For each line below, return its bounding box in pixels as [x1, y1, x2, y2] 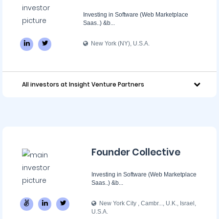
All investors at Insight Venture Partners [22, 80, 144, 88]
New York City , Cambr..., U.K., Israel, [96, 200, 196, 207]
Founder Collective [91, 146, 180, 159]
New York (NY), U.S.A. [88, 40, 150, 47]
